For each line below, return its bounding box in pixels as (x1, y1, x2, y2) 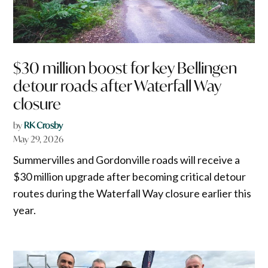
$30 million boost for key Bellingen (13, 57, 237, 78)
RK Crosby (24, 119, 63, 131)
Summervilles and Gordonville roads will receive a (13, 153, 240, 166)
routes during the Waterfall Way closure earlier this (13, 186, 252, 200)
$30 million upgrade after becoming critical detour (13, 169, 246, 183)
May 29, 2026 (13, 133, 64, 145)
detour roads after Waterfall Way (13, 75, 221, 96)
